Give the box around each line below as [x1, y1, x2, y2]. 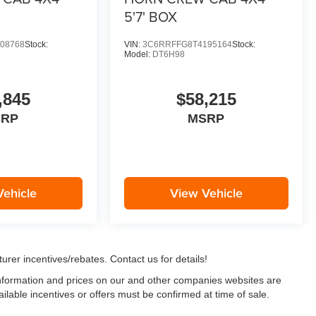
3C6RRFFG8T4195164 [142, 39, 232, 50]
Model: [123, 49, 152, 60]
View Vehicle [169, 184, 243, 202]
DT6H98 [152, 49, 185, 60]
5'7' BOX [123, 6, 177, 28]
